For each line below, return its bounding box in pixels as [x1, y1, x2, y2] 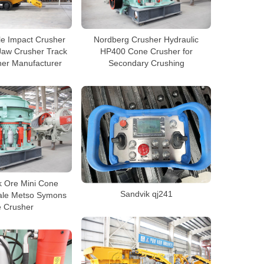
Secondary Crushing [108, 58, 184, 68]
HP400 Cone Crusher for [100, 46, 193, 56]
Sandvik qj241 [120, 189, 173, 199]
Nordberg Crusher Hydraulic [94, 34, 199, 44]
